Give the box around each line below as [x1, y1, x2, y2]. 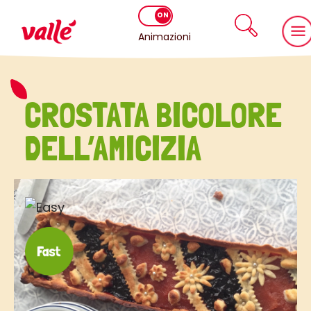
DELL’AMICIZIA [24, 128, 201, 169]
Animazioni [138, 30, 192, 44]
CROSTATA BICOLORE [24, 94, 282, 135]
